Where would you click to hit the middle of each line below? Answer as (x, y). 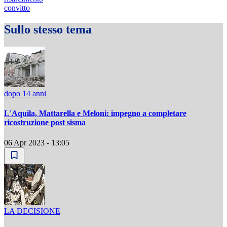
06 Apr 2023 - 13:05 (37, 142)
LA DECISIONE (32, 211)
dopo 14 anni (25, 93)
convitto (17, 8)
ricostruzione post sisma (45, 123)
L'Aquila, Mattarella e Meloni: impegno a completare (95, 113)
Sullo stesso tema (48, 30)
